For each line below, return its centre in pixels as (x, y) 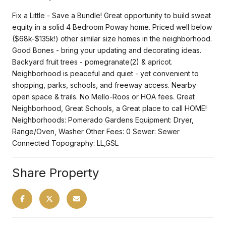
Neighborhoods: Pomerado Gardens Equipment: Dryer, (103, 120)
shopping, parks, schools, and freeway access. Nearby (104, 85)
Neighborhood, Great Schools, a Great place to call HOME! (109, 108)
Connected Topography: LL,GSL (65, 143)
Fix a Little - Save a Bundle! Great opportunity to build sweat (111, 15)
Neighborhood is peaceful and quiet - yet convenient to (105, 73)
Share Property (55, 173)
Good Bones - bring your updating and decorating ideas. (107, 50)
